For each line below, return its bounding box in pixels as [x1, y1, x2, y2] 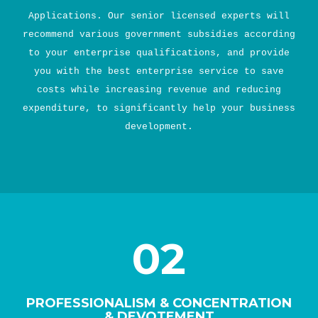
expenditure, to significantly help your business [23, 103, 295, 114]
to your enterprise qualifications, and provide [28, 48, 290, 58]
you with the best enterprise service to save [34, 66, 284, 77]
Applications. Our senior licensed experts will [28, 11, 290, 21]
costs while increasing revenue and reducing [37, 84, 281, 95]
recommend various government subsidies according [23, 29, 295, 40]
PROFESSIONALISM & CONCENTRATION [26, 295, 292, 311]
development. [125, 121, 193, 132]
